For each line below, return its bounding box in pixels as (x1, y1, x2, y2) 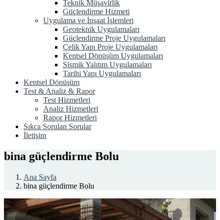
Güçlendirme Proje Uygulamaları (63, 34, 165, 42)
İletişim (24, 131, 46, 139)
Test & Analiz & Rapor (24, 87, 95, 95)
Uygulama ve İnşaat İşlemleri (43, 16, 134, 25)
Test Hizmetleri (43, 96, 90, 104)
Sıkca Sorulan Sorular (24, 122, 91, 131)
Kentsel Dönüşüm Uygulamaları (63, 52, 163, 60)
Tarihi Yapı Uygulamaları (63, 69, 141, 78)
